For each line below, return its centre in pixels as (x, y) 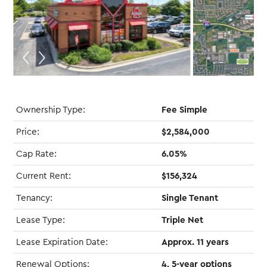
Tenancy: (35, 198)
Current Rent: (44, 176)
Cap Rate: (37, 154)
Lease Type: (41, 220)
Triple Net (183, 220)
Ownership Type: (51, 110)
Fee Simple (185, 110)
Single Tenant (190, 198)
